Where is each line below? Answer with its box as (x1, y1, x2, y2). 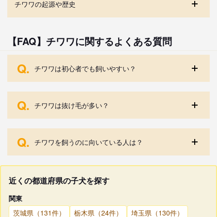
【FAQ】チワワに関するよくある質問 (7, 33, 172, 48)
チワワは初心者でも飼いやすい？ (34, 63, 136, 73)
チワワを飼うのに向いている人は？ (34, 137, 143, 147)
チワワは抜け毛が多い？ (34, 100, 109, 110)
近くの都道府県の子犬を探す (9, 174, 109, 186)
